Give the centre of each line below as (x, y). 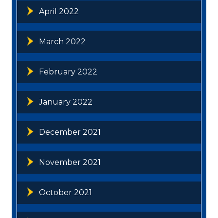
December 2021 (70, 132)
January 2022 (66, 102)
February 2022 (68, 72)
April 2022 (59, 11)
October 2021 (65, 192)
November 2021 (70, 162)
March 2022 (62, 41)
